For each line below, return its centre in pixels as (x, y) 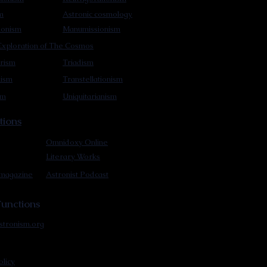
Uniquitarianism (90, 96)
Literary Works (73, 156)
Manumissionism (91, 29)
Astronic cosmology (97, 14)
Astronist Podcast (77, 174)
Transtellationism (93, 79)
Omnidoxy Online (77, 142)
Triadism (78, 62)
